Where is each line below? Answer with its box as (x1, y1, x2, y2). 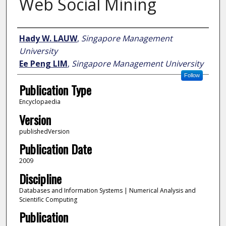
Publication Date (19, 140, 92, 158)
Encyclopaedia (19, 97, 61, 106)
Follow (184, 72, 200, 79)
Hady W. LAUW (19, 33, 77, 44)
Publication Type (19, 81, 91, 99)
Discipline (19, 169, 62, 188)
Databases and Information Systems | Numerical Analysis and (19, 186, 196, 195)
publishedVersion (19, 127, 70, 136)
